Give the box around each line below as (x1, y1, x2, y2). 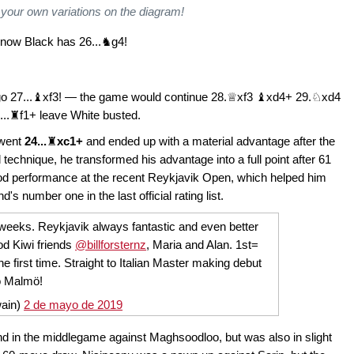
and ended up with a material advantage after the (83, 134, 335, 148)
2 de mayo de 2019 (24, 298, 123, 312)
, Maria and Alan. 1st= (146, 238, 259, 252)
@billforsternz (75, 238, 147, 252)
